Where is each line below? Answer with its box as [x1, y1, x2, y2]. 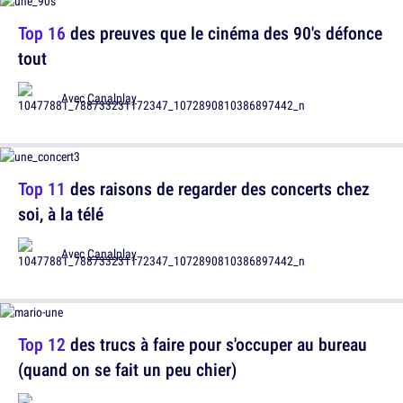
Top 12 [18, 332, 66, 356]
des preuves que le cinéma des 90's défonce [66, 21, 382, 45]
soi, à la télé [18, 201, 103, 226]
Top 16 [18, 21, 66, 45]
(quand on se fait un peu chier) [18, 357, 237, 381]
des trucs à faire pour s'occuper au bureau [66, 332, 367, 356]
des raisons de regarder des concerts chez [66, 176, 370, 201]
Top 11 [18, 176, 66, 201]
